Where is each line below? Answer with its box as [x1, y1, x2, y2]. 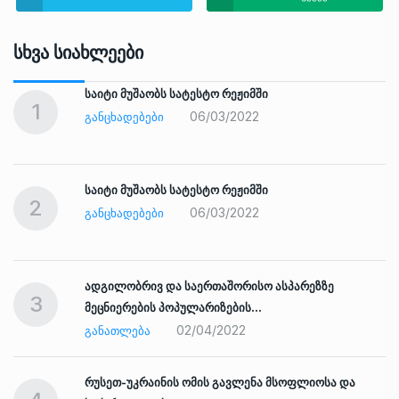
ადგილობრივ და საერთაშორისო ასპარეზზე [85, 279, 334, 294]
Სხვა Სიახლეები [13, 42, 143, 64]
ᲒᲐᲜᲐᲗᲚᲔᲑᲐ [85, 323, 151, 338]
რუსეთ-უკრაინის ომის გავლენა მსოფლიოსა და [85, 375, 355, 390]
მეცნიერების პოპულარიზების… [85, 300, 262, 315]
